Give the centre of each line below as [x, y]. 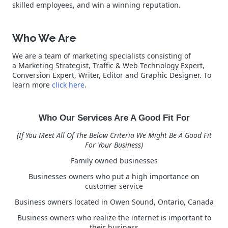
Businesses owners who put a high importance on [114, 177]
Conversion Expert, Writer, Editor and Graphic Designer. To [112, 75]
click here [68, 85]
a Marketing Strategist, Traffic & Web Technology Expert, [108, 66]
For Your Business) [114, 145]
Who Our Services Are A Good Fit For [114, 118]
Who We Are [44, 38]
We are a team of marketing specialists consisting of [102, 56]
